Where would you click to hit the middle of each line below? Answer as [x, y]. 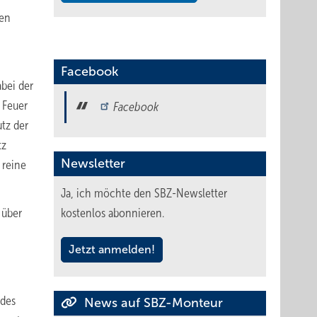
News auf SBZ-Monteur [152, 303]
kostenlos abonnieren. [113, 213]
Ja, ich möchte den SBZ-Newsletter [144, 193]
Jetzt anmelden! [112, 249]
